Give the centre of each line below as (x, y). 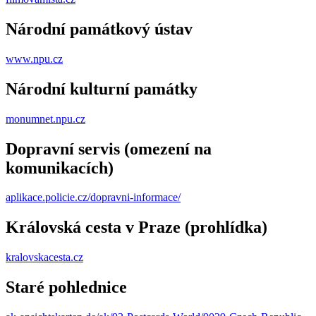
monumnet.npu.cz (45, 119)
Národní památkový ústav (99, 29)
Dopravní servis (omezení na (109, 148)
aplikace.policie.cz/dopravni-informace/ (93, 197)
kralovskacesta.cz (44, 257)
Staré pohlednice (66, 287)
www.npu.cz (34, 59)
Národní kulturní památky (102, 89)
